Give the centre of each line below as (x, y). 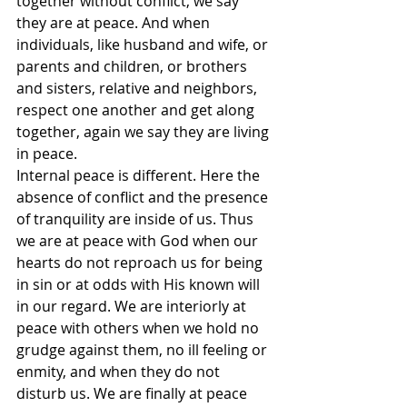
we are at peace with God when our (139, 241)
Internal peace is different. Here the (140, 176)
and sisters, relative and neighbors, (139, 89)
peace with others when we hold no (139, 328)
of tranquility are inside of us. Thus (137, 219)
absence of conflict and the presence (144, 198)
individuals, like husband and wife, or (144, 45)
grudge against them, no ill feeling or (144, 350)
